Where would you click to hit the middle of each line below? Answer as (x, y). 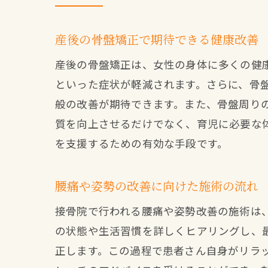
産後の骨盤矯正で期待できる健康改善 (157, 39)
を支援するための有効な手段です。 (142, 143)
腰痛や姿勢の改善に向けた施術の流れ (157, 186)
